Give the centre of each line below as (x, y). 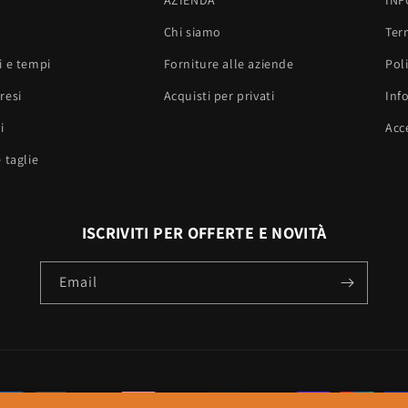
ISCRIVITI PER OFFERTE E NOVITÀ (204, 233)
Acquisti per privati (219, 96)
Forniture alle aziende (229, 64)
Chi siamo (192, 32)
